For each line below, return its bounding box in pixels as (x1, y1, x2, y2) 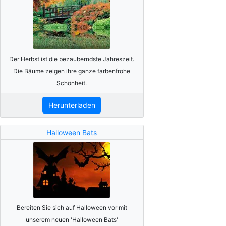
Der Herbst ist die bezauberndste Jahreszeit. (9, 54, 135, 63)
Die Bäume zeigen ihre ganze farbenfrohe (13, 67, 131, 75)
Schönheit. (56, 79, 87, 87)
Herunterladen (48, 101, 95, 109)
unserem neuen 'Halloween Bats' (25, 215, 118, 223)
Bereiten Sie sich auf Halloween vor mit (16, 203, 127, 211)
